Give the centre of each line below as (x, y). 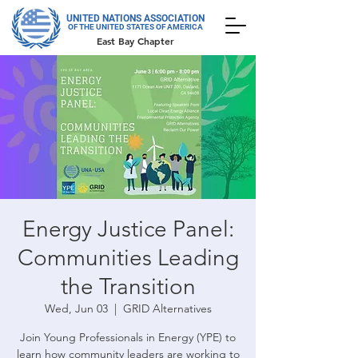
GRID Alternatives (167, 308)
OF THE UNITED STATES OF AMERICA (135, 27)
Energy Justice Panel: (128, 229)
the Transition (128, 286)
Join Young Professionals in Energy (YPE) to (128, 337)
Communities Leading (128, 258)
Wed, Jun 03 (76, 308)
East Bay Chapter (135, 41)
